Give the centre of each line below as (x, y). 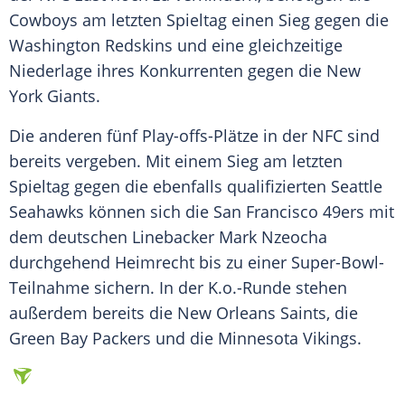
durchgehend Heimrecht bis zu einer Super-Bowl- (197, 263)
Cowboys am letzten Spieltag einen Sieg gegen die (199, 20)
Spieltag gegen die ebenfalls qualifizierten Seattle (196, 187)
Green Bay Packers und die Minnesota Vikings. (185, 339)
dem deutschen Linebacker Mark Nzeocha (168, 237)
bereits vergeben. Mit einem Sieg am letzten (176, 161)
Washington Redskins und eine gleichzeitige (176, 46)
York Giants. (55, 96)
